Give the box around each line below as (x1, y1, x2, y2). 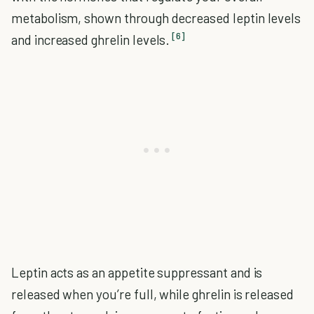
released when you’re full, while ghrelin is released (11, 285, 294, 302)
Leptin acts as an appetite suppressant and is (11, 264, 263, 280)
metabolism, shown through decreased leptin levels (11, 9, 301, 26)
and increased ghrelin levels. (11, 31, 170, 48)
